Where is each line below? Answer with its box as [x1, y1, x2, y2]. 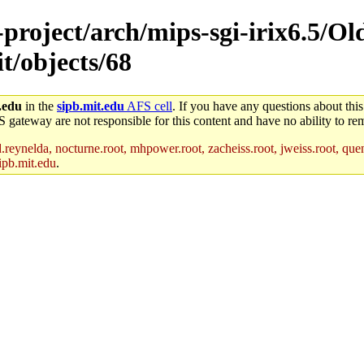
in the [22, 98, 57, 113]
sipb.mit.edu [57, 98, 124, 113]
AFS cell [124, 98, 172, 113]
